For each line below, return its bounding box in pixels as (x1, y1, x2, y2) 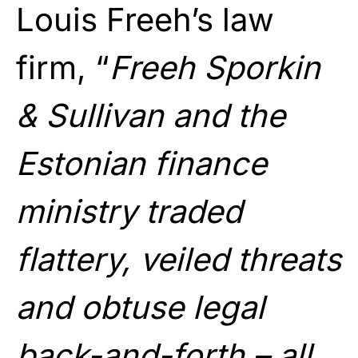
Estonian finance (16, 143, 267, 183)
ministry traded (16, 191, 242, 231)
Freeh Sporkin (109, 47, 320, 87)
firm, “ (16, 47, 109, 87)
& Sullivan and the (16, 95, 285, 135)
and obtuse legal (16, 287, 265, 327)
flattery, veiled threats (16, 239, 341, 279)
